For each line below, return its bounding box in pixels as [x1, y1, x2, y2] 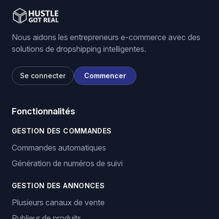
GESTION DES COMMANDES [12, 127, 112, 135]
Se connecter [20, 71, 66, 80]
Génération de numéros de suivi [12, 158, 123, 168]
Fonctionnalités [12, 106, 75, 116]
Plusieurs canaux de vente [12, 197, 105, 207]
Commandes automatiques [12, 143, 106, 153]
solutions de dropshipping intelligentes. [12, 44, 146, 54]
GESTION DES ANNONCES [12, 181, 105, 190]
